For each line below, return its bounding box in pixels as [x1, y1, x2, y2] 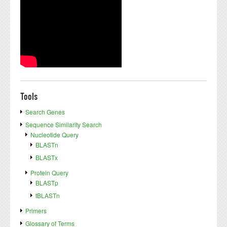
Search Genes [25, 107, 65, 117]
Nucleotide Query [30, 130, 79, 139]
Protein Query [30, 168, 68, 177]
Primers [25, 206, 47, 215]
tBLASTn [35, 191, 60, 200]
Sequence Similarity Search [25, 120, 102, 129]
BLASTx [35, 153, 58, 162]
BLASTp [35, 178, 58, 187]
